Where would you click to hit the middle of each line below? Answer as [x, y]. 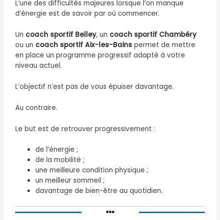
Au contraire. [37, 108]
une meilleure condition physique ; [92, 170]
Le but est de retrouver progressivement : [85, 129]
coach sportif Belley [61, 34]
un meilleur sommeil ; [70, 181]
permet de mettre [164, 45]
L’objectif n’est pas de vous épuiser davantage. [95, 86]
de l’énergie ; [57, 150]
